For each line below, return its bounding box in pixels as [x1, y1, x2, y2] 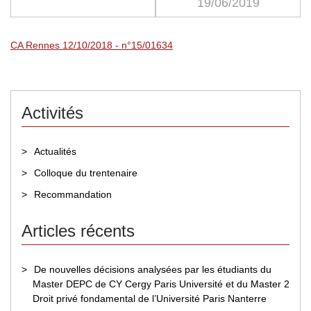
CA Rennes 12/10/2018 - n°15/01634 [10, 40, 173, 51]
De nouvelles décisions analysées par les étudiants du [34, 264, 271, 275]
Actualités [34, 146, 76, 157]
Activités [22, 103, 83, 122]
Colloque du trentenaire [34, 167, 137, 178]
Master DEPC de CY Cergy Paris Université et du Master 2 [33, 278, 289, 289]
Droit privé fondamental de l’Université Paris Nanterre [33, 293, 267, 304]
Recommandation [34, 189, 112, 200]
